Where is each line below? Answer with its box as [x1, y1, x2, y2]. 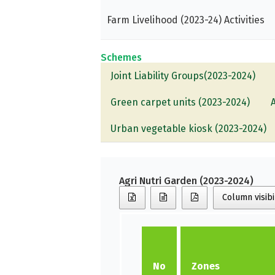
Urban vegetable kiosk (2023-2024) [110, 122, 267, 134]
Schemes [101, 51, 142, 63]
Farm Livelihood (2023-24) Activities [107, 14, 265, 26]
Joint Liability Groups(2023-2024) [110, 69, 256, 82]
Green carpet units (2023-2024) [110, 96, 250, 108]
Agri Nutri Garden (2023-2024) [119, 174, 254, 187]
